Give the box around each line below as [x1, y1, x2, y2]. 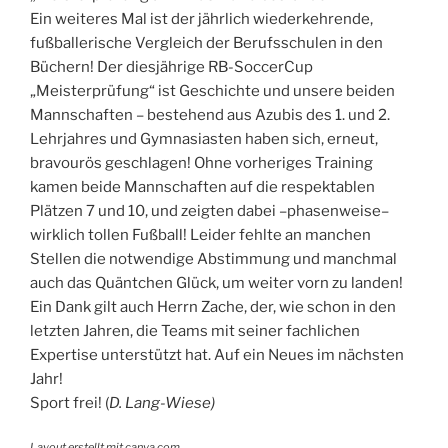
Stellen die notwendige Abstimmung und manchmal [30, 250, 397, 269]
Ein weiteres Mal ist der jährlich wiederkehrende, [30, 10, 373, 29]
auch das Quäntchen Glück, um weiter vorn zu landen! [30, 274, 403, 293]
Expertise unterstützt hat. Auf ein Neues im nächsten [30, 346, 404, 365]
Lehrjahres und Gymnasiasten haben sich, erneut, [30, 130, 378, 149]
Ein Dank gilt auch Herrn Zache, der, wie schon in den [30, 298, 396, 317]
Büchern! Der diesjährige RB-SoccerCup [30, 58, 313, 77]
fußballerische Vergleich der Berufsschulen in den [30, 34, 383, 53]
